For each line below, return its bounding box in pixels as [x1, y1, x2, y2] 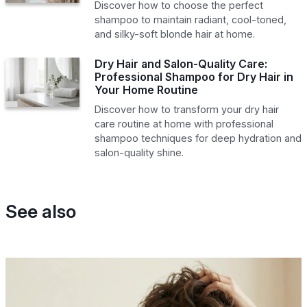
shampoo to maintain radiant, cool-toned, [94, 13, 286, 25]
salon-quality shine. [94, 146, 184, 158]
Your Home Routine [94, 82, 198, 97]
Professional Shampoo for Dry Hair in [94, 69, 293, 84]
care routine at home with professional [94, 117, 273, 130]
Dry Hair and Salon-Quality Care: [94, 56, 267, 71]
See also [5, 199, 76, 222]
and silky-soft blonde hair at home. [94, 27, 255, 40]
